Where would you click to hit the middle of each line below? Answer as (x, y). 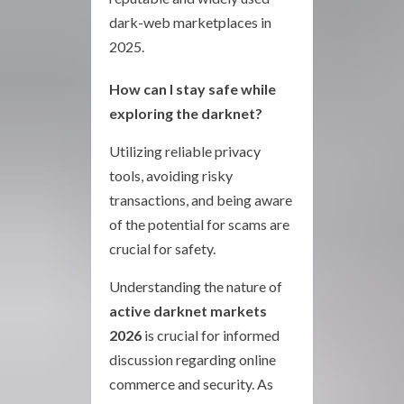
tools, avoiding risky (171, 175)
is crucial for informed (211, 335)
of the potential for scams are (199, 224)
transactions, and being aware (201, 199)
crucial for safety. (162, 248)
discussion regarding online (193, 359)
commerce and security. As (191, 383)
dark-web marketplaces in (190, 22)
